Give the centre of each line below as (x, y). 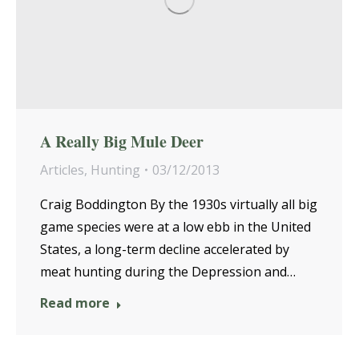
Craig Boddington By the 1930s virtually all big (179, 204)
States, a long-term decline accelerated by (165, 249)
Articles (62, 169)
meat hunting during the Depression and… (168, 271)
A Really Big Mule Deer (122, 141)
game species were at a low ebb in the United (175, 226)
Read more (75, 303)
